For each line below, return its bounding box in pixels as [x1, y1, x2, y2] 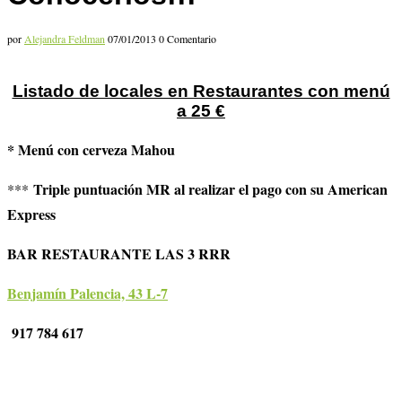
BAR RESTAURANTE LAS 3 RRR [7, 243, 250, 265]
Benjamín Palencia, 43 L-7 [7, 283, 168, 304]
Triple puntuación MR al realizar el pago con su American [33, 179, 388, 200]
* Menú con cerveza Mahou [7, 139, 175, 161]
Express [7, 204, 56, 225]
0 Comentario [159, 31, 216, 46]
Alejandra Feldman [24, 31, 105, 46]
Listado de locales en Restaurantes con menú [12, 81, 390, 100]
